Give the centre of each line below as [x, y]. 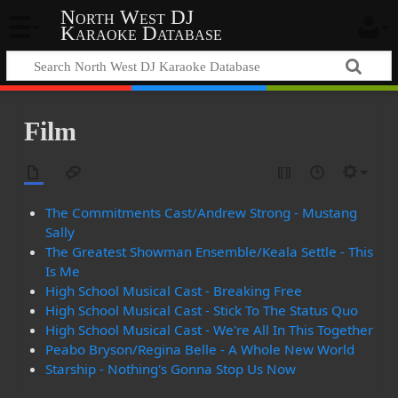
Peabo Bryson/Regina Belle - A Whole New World [200, 350]
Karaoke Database [141, 34]
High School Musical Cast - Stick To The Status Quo [202, 310]
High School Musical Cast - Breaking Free [174, 291]
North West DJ [127, 18]
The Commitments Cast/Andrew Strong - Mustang [202, 213]
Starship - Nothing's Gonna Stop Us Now [171, 369]
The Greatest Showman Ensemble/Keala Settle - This [210, 252]
